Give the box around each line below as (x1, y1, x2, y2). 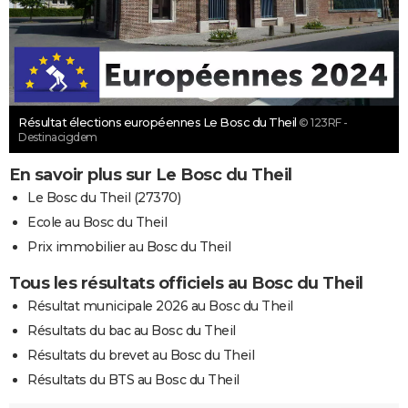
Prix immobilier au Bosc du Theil (27, 238, 230, 255)
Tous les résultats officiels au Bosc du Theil (9, 272, 363, 293)
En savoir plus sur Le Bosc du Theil (9, 164, 292, 185)
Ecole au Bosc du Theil (27, 213, 167, 230)
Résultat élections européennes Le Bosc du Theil (18, 114, 299, 129)
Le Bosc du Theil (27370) (27, 189, 180, 206)
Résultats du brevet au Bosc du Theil (27, 346, 254, 363)
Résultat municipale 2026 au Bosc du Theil (27, 297, 293, 314)
